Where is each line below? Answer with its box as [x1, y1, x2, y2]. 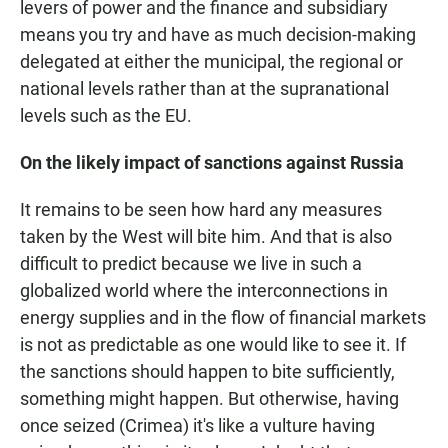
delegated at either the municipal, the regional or [20, 51, 403, 73]
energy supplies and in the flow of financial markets [20, 307, 426, 329]
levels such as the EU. [20, 105, 192, 127]
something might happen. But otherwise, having [20, 388, 399, 410]
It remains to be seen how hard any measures [20, 199, 382, 221]
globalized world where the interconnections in [20, 280, 388, 302]
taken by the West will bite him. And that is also [20, 226, 392, 248]
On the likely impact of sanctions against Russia [20, 152, 404, 174]
